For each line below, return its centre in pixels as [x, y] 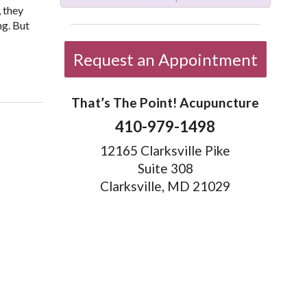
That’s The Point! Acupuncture [165, 103]
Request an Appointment [165, 60]
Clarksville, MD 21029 [165, 186]
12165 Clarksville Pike [165, 150]
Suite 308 [165, 168]
